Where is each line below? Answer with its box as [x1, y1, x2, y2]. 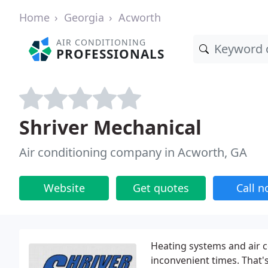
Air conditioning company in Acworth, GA [19, 144, 247, 160]
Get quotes [133, 181, 189, 195]
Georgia [64, 10, 104, 25]
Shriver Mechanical [19, 114, 202, 140]
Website [43, 181, 85, 195]
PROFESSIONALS [56, 45, 165, 62]
